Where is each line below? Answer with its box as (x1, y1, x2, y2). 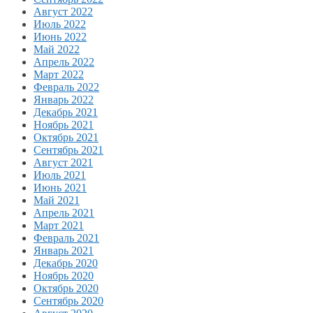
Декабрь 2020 (34, 256, 98, 269)
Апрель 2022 (34, 55, 94, 68)
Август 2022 (34, 5, 93, 17)
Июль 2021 (34, 168, 86, 181)
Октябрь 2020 (34, 282, 99, 294)
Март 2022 (34, 68, 84, 80)
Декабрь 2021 (34, 105, 98, 118)
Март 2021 (34, 219, 84, 231)
